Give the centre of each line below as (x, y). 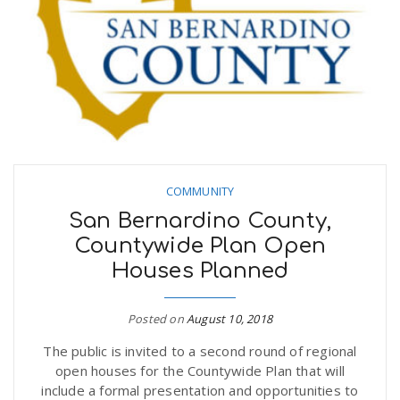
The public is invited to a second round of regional (200, 351)
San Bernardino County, (200, 221)
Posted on (157, 319)
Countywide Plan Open (200, 246)
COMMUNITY (200, 191)
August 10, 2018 (229, 319)
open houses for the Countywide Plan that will (200, 371)
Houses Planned (200, 271)
